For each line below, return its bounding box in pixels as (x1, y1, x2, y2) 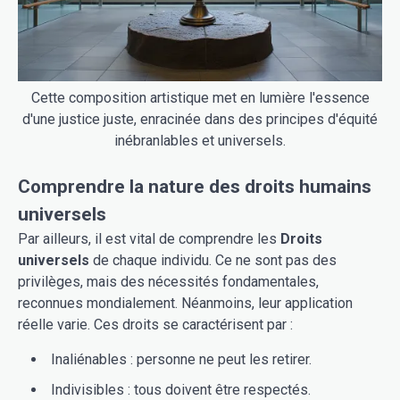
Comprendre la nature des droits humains (18, 176, 371, 198)
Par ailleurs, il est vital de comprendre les (18, 230, 280, 248)
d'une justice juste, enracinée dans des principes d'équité (22, 111, 378, 129)
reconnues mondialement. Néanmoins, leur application (18, 295, 353, 312)
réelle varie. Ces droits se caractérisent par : (18, 316, 293, 334)
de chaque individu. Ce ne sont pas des (89, 252, 337, 270)
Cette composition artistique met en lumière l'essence (30, 89, 370, 107)
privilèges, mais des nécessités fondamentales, (18, 273, 319, 291)
